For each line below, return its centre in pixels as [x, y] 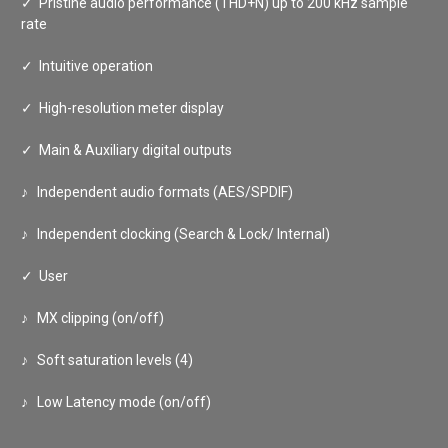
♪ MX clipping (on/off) [92, 317]
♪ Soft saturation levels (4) [107, 359]
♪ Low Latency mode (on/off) [116, 401]
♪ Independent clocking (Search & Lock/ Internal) [175, 233]
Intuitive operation [93, 65]
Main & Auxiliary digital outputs [132, 149]
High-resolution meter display [128, 107]
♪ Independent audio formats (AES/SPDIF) [157, 191]
